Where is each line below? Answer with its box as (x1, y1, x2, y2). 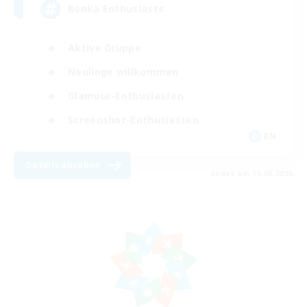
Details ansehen (26, 158, 101, 171)
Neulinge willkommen (68, 65, 179, 79)
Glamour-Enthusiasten (68, 89, 184, 103)
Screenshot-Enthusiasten (68, 113, 199, 127)
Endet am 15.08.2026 (210, 168, 293, 178)
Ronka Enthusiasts (68, 2, 164, 16)
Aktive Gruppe (68, 41, 141, 55)
